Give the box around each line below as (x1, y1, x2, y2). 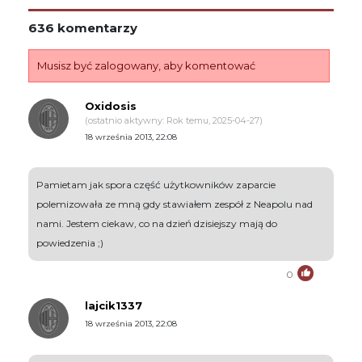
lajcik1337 (85, 298, 142, 312)
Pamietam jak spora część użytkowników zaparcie (36, 178, 276, 191)
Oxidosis (85, 99, 137, 112)
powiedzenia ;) (36, 236, 103, 249)
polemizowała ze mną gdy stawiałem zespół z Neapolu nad (36, 197, 313, 210)
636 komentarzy (28, 19, 137, 36)
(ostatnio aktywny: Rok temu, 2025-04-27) (85, 114, 263, 126)
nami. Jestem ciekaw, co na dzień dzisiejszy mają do (36, 217, 277, 229)
